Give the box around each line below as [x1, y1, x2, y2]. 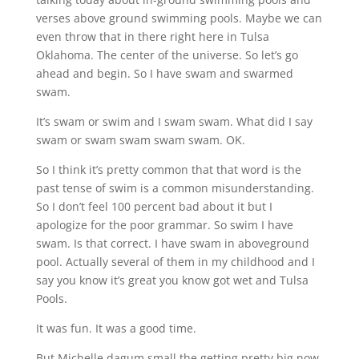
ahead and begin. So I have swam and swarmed [35, 65, 293, 81]
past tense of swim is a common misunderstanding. [35, 179, 314, 196]
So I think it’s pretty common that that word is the [35, 161, 301, 177]
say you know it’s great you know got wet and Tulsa [35, 272, 309, 288]
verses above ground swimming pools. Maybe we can [35, 10, 322, 26]
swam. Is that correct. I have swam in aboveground [35, 235, 309, 251]
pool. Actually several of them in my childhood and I [35, 253, 315, 269]
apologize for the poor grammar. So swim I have [35, 216, 293, 232]
